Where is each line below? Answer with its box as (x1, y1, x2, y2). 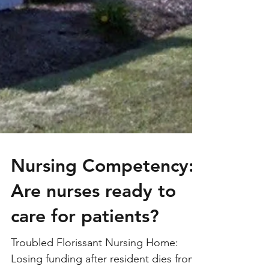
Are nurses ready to (11, 209, 176, 231)
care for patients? (11, 234, 159, 256)
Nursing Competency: (11, 184, 194, 205)
